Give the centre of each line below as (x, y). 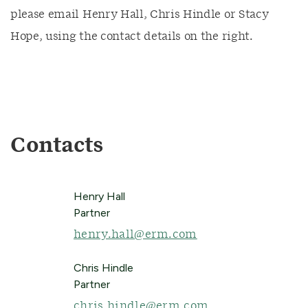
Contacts (57, 146)
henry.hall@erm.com (135, 234)
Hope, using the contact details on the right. (132, 36)
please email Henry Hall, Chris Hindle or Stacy (140, 14)
